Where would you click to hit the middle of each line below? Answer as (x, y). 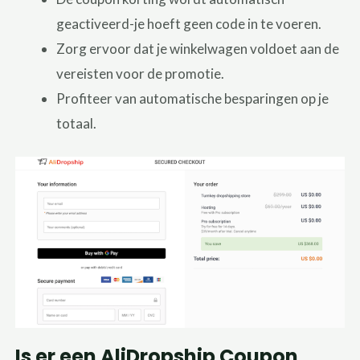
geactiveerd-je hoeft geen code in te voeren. (189, 24)
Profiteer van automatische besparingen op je (193, 98)
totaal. (77, 123)
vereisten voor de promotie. (141, 74)
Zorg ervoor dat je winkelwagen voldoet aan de (198, 49)
